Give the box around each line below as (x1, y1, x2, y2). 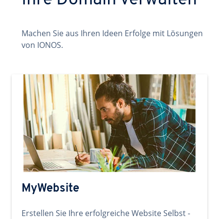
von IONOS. (22, 40, 63, 50)
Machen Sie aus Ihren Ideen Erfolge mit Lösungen (22, 28, 203, 39)
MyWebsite (22, 183, 79, 195)
